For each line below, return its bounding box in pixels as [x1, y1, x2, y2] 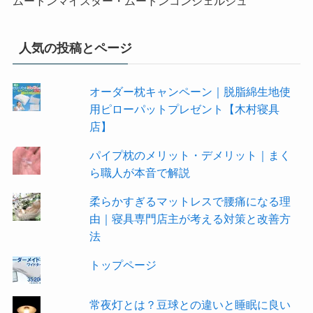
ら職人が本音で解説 [89, 166, 190, 180]
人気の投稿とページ [18, 41, 132, 56]
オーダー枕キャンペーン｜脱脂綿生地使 [89, 85, 291, 98]
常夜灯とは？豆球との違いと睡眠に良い [89, 298, 291, 311]
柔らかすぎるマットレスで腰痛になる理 [89, 195, 291, 208]
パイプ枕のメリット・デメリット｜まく [89, 149, 291, 162]
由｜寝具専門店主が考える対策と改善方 [89, 212, 291, 226]
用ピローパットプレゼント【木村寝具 [89, 103, 279, 115]
